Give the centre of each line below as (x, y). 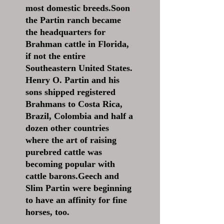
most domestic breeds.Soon (78, 8)
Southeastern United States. (79, 68)
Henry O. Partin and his (72, 80)
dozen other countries (67, 128)
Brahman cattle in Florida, (77, 44)
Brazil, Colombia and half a (79, 116)
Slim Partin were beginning (78, 188)
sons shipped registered (70, 92)
